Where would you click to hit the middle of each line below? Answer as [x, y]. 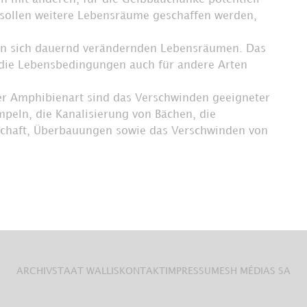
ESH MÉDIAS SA [255, 271]
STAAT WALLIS [86, 271]
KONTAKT [142, 271]
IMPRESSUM [192, 271]
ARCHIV [34, 271]
